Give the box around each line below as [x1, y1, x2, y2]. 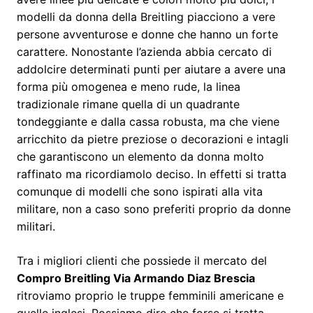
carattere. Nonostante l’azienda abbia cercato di [17, 44, 272, 59]
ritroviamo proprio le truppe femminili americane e [17, 288, 284, 303]
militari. [17, 219, 55, 233]
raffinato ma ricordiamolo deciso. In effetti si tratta [17, 166, 286, 181]
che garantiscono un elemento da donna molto [17, 149, 264, 163]
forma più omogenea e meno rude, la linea [17, 79, 240, 94]
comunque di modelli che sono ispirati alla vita [17, 184, 263, 198]
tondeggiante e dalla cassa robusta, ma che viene [17, 114, 279, 129]
